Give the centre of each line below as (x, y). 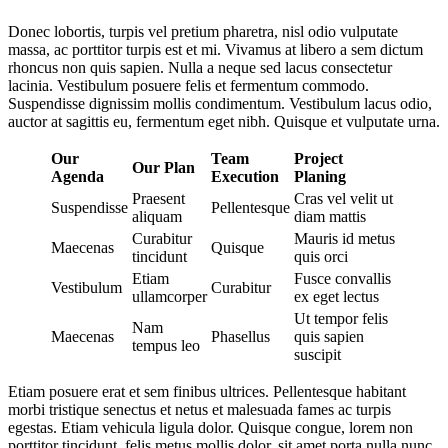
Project (318, 159)
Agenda (77, 177)
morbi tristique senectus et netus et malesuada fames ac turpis (199, 410)
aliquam (157, 217)
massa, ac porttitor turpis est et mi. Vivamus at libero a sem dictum (215, 50)
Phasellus (242, 337)
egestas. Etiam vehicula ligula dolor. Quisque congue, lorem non (210, 428)
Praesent (158, 199)
